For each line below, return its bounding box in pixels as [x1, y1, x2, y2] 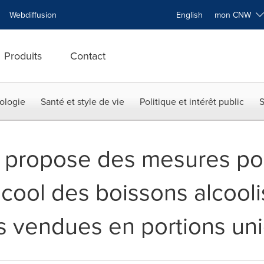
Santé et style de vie [41, 95, 124, 108]
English [176, 9, 203, 21]
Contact [70, 48, 105, 63]
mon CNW [214, 9, 256, 21]
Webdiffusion [9, 9, 57, 21]
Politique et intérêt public [140, 95, 244, 108]
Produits [4, 48, 42, 63]
